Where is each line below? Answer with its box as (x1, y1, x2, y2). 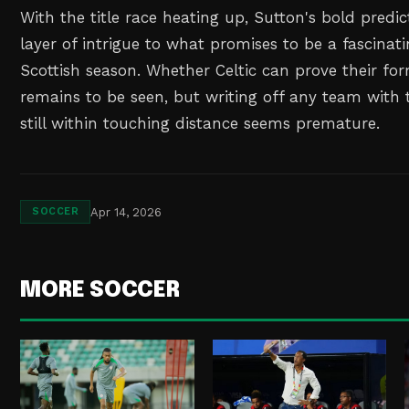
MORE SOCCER (20, 279, 180, 303)
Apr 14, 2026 (90, 204, 163, 219)
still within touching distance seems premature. (20, 114, 381, 133)
